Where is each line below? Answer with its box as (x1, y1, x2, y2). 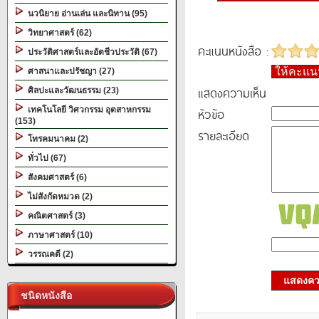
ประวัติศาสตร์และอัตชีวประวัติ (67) (23, 47, 157, 57)
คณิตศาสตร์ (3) (23, 211, 85, 221)
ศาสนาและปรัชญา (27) (23, 66, 115, 76)
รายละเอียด (198, 126, 249, 145)
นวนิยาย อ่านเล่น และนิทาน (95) (23, 9, 147, 19)
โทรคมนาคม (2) (23, 134, 88, 144)
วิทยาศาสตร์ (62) (23, 28, 92, 38)
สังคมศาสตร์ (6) (23, 172, 87, 182)
